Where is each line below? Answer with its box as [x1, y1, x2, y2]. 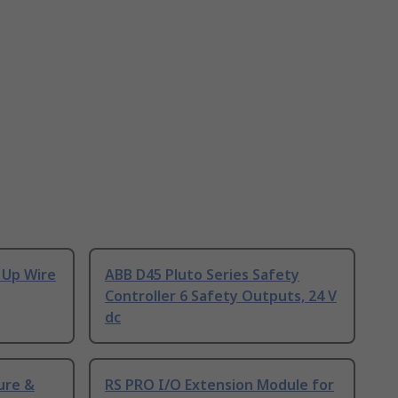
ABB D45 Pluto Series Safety [105, 265, 299, 285]
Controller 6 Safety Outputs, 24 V [105, 286, 337, 306]
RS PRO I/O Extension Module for [105, 375, 334, 395]
